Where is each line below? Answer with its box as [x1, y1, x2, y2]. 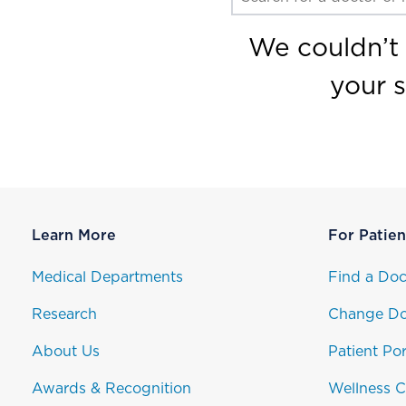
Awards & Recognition [32, 382, 191, 396]
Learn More [32, 228, 116, 243]
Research [32, 307, 97, 322]
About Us [32, 344, 100, 359]
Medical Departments [32, 270, 183, 285]
